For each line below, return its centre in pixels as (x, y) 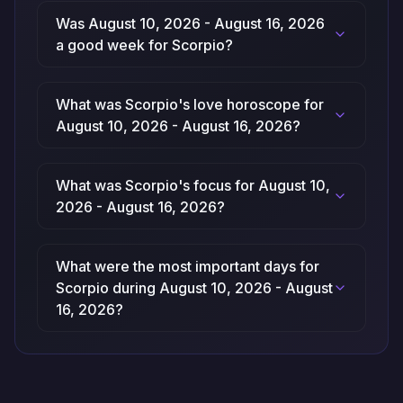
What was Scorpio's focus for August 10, (193, 185)
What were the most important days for (188, 266)
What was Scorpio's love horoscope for (190, 104)
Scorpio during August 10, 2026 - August (194, 288)
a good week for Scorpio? (144, 45)
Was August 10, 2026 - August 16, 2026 (190, 23)
